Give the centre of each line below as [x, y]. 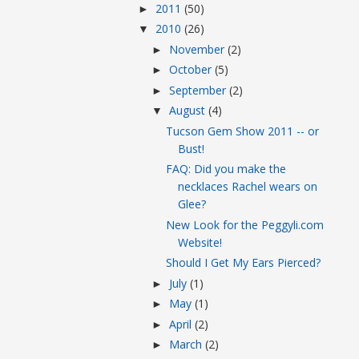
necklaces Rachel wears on [247, 186]
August [188, 110]
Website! [200, 242]
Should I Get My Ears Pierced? [243, 262]
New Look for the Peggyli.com [244, 224]
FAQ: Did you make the [226, 169]
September [199, 90]
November [198, 49]
